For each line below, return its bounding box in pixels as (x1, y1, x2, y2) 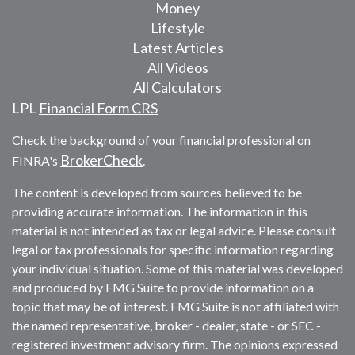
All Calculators (133, 78, 222, 97)
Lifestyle (150, 19, 205, 37)
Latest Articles (132, 39, 223, 57)
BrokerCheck (60, 151, 143, 170)
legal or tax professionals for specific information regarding (12, 242, 334, 258)
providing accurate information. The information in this (12, 204, 307, 219)
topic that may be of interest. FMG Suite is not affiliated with (12, 299, 339, 315)
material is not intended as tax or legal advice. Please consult (12, 223, 336, 239)
